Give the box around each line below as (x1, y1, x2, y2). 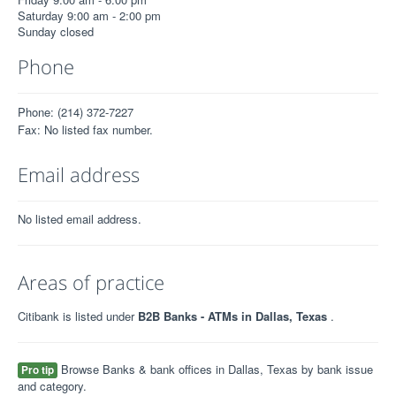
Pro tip (21, 362, 54, 377)
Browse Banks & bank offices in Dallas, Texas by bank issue (57, 360, 373, 377)
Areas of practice (18, 268, 164, 295)
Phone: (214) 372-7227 (18, 103, 133, 120)
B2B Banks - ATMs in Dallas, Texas (138, 307, 331, 324)
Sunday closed (18, 22, 94, 40)
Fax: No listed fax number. (18, 120, 153, 138)
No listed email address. (18, 209, 141, 227)
